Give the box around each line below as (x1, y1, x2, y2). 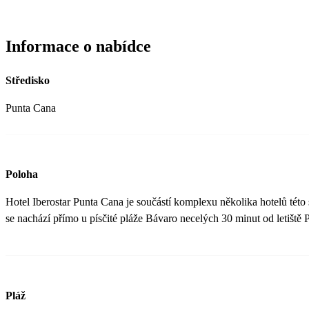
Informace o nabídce (6, 37, 151, 55)
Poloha (6, 168, 38, 180)
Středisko (6, 74, 50, 86)
